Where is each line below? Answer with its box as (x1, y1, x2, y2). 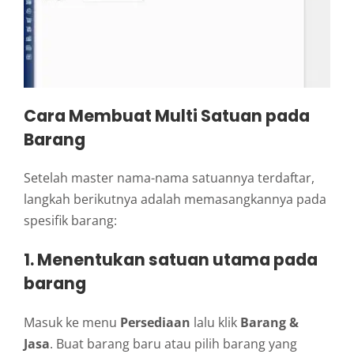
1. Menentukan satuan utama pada (24, 248, 318, 271)
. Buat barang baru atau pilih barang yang (50, 334, 297, 352)
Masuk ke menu (24, 313, 120, 331)
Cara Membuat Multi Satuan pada (24, 104, 310, 127)
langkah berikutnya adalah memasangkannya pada (24, 190, 326, 209)
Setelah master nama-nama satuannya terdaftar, (24, 169, 314, 187)
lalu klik (190, 313, 240, 331)
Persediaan (120, 313, 190, 331)
